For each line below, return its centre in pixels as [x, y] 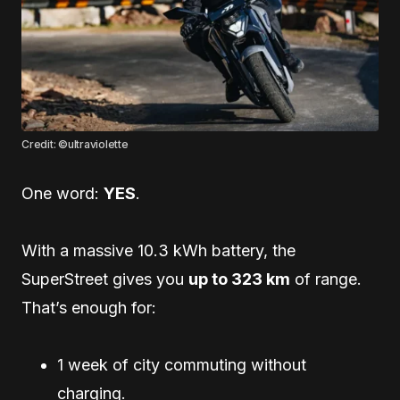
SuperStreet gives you [105, 279]
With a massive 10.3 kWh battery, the [158, 251]
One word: [62, 194]
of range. [326, 279]
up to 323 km [239, 279]
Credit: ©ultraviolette [75, 145]
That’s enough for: [89, 308]
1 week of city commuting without [182, 365]
